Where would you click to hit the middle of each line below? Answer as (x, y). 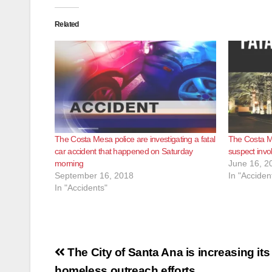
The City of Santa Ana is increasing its (167, 252)
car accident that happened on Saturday (124, 151)
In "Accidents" (81, 187)
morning (69, 163)
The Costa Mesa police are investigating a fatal (135, 139)
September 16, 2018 (94, 175)
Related (67, 24)
